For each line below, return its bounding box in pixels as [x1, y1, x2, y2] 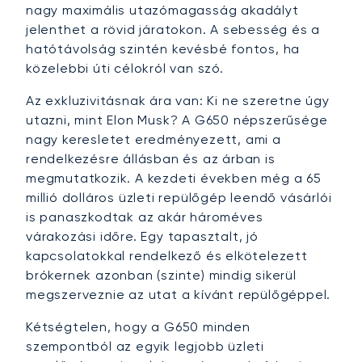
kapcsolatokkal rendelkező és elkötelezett [26, 248, 308, 264]
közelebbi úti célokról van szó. [26, 61, 224, 77]
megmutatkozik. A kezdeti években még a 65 [26, 170, 322, 187]
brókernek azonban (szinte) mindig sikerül [26, 267, 297, 284]
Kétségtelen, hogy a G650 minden [26, 319, 250, 335]
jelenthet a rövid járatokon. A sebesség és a [26, 22, 321, 38]
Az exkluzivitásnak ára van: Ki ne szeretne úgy [26, 93, 330, 109]
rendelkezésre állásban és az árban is [26, 151, 276, 167]
